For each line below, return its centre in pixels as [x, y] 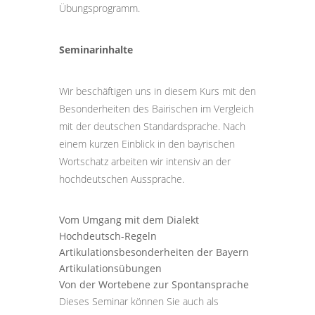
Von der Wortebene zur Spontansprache [154, 284]
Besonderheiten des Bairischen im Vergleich [156, 109]
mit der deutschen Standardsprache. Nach [152, 126]
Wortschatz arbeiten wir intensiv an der [145, 161]
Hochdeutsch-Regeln [108, 236]
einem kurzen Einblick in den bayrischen [147, 144]
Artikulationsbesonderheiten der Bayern [154, 252]
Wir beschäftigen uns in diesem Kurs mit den [157, 91]
